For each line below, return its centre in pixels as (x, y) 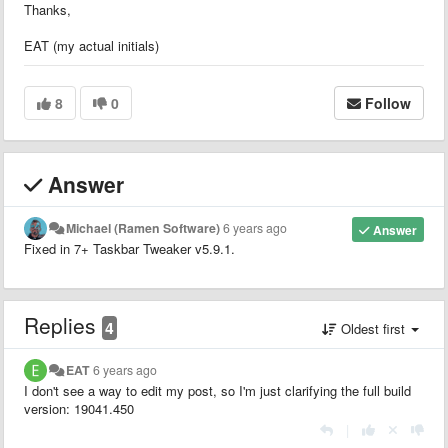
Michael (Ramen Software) (143, 227)
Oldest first (373, 328)
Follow (388, 102)
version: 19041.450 (79, 408)
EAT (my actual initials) (95, 45)
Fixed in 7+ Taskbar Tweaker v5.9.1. (129, 248)
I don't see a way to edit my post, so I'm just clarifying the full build (217, 390)
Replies (63, 324)
